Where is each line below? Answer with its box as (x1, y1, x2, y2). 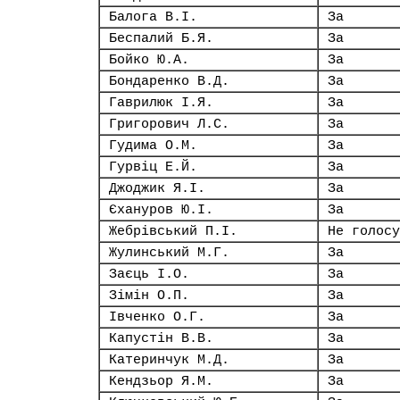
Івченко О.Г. (109, 310, 205, 324)
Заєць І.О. (109, 267, 189, 281)
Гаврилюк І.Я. (109, 96, 213, 110)
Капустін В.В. (109, 331, 213, 346)
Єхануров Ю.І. (109, 203, 213, 217)
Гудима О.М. (109, 138, 197, 153)
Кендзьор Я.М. (109, 374, 213, 388)
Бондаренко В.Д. (109, 74, 229, 88)
